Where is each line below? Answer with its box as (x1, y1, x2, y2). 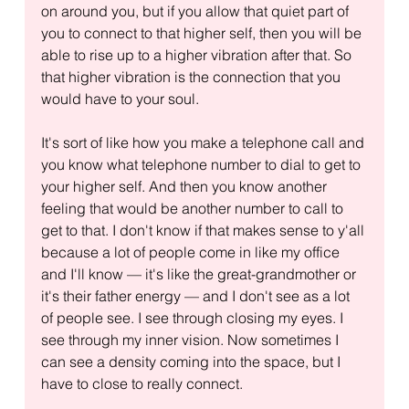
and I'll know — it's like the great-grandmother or (40, 264, 360, 283)
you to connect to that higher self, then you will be (40, 23, 365, 42)
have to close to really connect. (40, 373, 243, 393)
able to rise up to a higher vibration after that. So (40, 45, 355, 64)
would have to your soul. (40, 89, 199, 108)
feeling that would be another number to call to (40, 198, 347, 217)
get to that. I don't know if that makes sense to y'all (40, 220, 368, 239)
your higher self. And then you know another (40, 176, 330, 195)
